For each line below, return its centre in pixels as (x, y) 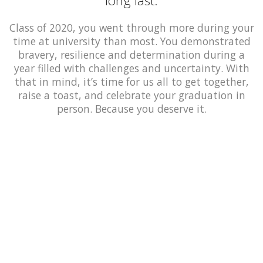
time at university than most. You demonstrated (131, 41)
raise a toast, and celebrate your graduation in (131, 95)
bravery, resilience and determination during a (131, 54)
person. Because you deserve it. (131, 108)
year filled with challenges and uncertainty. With (131, 68)
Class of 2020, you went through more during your (131, 27)
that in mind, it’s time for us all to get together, (131, 81)
